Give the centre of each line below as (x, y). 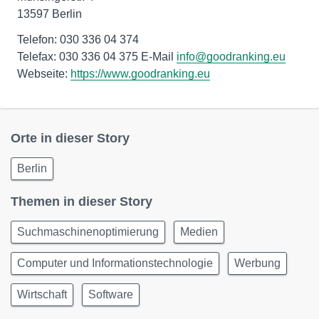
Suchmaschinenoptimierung (88, 232)
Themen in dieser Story (82, 202)
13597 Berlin (49, 14)
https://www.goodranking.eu (140, 74)
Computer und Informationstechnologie (115, 263)
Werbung (257, 263)
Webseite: (44, 74)
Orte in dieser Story (70, 138)
